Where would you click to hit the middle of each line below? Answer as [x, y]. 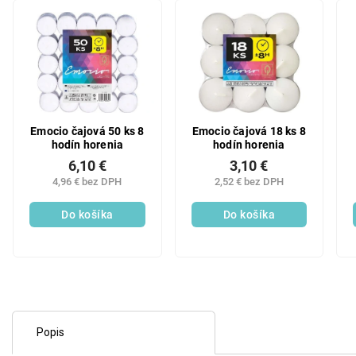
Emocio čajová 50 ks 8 [87, 131]
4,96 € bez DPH [87, 182]
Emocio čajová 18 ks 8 [249, 131]
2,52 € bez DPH [249, 182]
